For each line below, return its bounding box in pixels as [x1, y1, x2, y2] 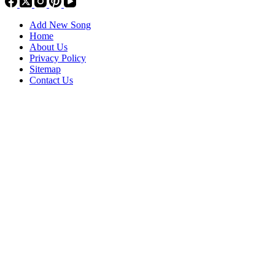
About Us [29, 41, 68, 52]
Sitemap [29, 63, 61, 74]
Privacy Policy [29, 52, 86, 63]
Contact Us [29, 74, 73, 85]
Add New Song [29, 19, 91, 30]
